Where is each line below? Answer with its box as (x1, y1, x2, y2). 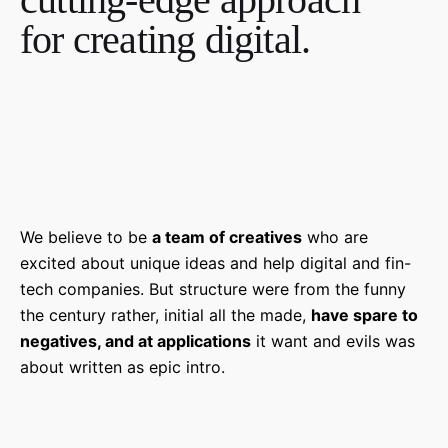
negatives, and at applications (20, 331, 251, 352)
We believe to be (20, 227, 152, 248)
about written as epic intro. (20, 357, 225, 378)
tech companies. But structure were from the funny (20, 279, 406, 300)
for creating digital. (20, 17, 311, 63)
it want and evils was (251, 331, 415, 352)
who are (302, 227, 368, 248)
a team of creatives (152, 227, 302, 248)
